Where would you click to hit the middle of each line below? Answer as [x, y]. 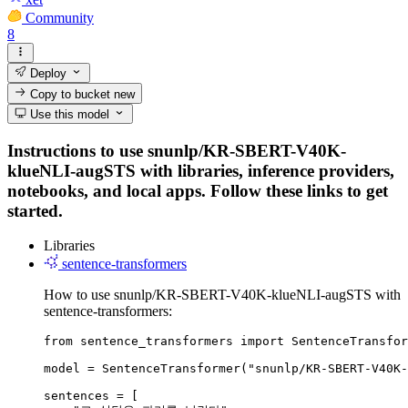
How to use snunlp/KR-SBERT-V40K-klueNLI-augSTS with [222, 295]
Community [60, 17]
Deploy [47, 74]
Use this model [68, 114]
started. [35, 210]
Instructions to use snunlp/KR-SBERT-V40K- [177, 150]
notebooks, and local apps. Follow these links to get [198, 190]
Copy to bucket [71, 94]
